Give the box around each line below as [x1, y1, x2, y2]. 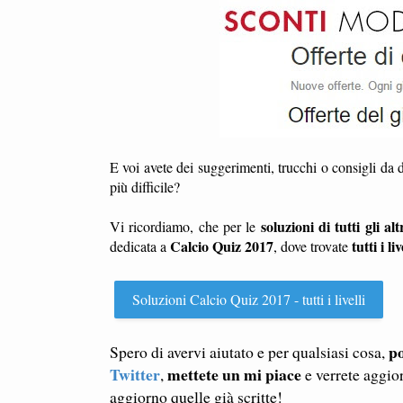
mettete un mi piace [167, 363, 301, 387]
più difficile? [110, 177, 180, 197]
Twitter [110, 363, 160, 387]
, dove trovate [273, 237, 352, 256]
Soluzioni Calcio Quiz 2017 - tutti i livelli [132, 290, 365, 309]
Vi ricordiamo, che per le [110, 217, 261, 237]
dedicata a [110, 237, 170, 256]
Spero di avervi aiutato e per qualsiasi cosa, [110, 341, 389, 363]
